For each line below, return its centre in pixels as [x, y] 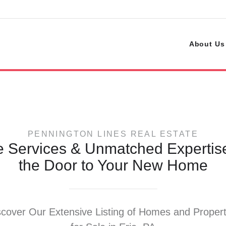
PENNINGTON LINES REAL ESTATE [113, 134]
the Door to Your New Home [113, 165]
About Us [207, 44]
